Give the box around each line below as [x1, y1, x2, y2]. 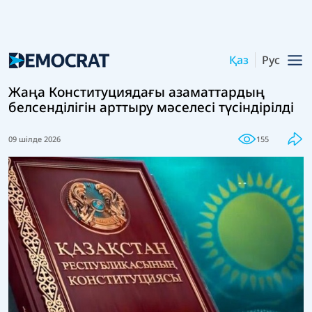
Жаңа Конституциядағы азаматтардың [8, 83, 265, 102]
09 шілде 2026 [8, 133, 61, 144]
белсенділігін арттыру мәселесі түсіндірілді [8, 98, 294, 117]
